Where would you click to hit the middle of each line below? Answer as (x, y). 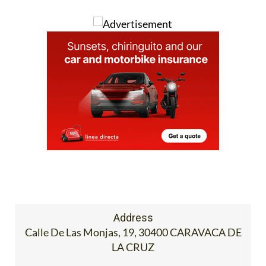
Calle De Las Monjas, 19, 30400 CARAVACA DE (133, 232)
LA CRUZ (133, 247)
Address (133, 218)
